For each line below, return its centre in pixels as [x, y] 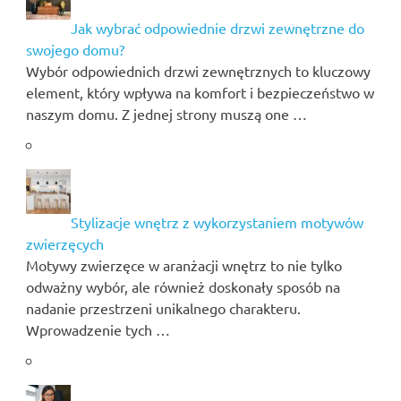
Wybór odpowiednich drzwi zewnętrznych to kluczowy [198, 70]
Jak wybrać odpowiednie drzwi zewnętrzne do [217, 27]
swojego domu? [75, 49]
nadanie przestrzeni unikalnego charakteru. [163, 307]
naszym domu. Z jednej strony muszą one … [166, 113]
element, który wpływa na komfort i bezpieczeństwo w [200, 92]
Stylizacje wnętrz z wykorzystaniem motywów [217, 222]
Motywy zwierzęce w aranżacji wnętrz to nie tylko [183, 264]
